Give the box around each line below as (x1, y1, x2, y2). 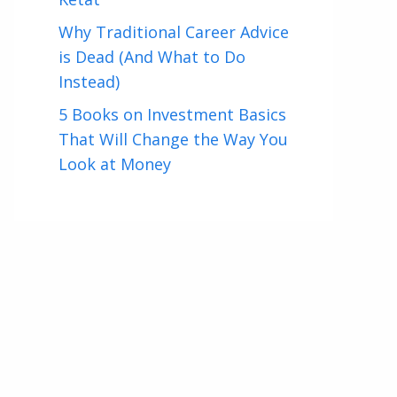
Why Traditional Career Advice (58, 21, 289, 43)
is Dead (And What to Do (58, 46, 245, 67)
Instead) (58, 71, 120, 92)
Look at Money (58, 153, 171, 175)
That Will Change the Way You (58, 128, 288, 150)
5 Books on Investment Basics (58, 104, 286, 125)
